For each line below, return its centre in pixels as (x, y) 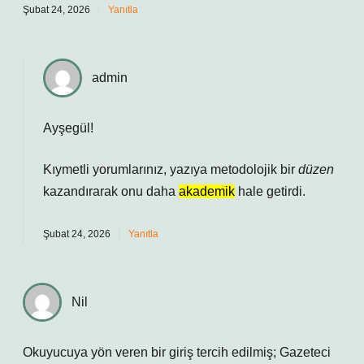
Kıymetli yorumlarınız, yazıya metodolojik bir (171, 169)
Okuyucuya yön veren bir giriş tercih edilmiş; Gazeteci (177, 352)
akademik (207, 191)
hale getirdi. (270, 191)
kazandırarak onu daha (111, 191)
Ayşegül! (68, 128)
